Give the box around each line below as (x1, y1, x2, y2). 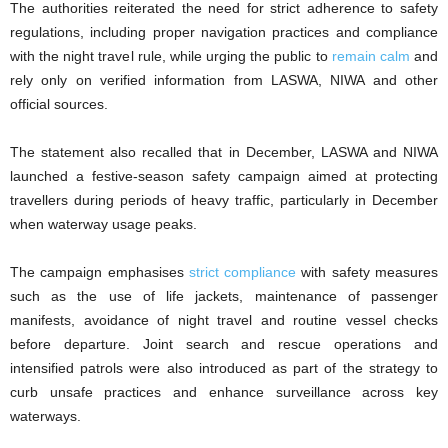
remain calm (331, 47, 410, 64)
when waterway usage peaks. (10, 215, 197, 232)
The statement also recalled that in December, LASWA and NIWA (10, 143, 438, 160)
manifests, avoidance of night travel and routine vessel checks (10, 311, 438, 328)
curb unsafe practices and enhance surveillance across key (10, 383, 438, 400)
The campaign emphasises (10, 263, 189, 280)
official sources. (10, 95, 108, 112)
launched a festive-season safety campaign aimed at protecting (10, 167, 438, 184)
